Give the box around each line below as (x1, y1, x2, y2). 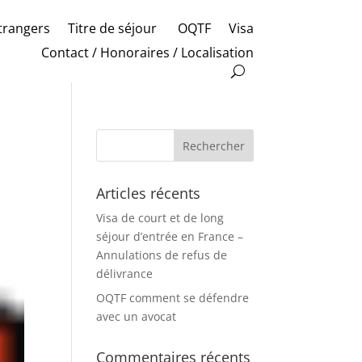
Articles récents (96, 183, 201, 203)
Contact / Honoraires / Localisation (40, 44, 254, 61)
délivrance (96, 266, 154, 281)
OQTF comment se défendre (96, 290, 250, 305)
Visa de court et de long (96, 210, 225, 225)
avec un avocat (96, 309, 177, 324)
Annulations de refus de (96, 247, 228, 263)
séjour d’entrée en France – (96, 229, 244, 244)
